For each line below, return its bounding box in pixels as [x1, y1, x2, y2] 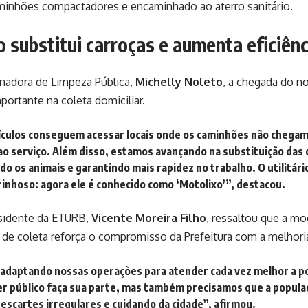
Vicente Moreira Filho [91, 210, 206, 225]
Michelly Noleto [135, 74, 223, 89]
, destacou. [231, 177, 285, 191]
